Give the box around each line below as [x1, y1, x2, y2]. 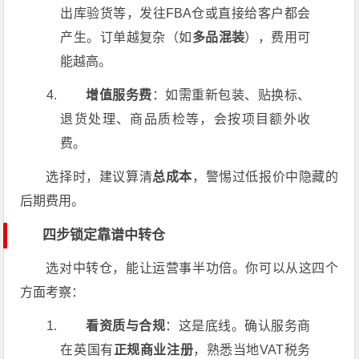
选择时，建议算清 [46, 170, 153, 184]
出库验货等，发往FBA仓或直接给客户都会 [60, 6, 311, 20]
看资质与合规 [86, 319, 166, 333]
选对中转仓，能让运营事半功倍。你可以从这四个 [46, 261, 339, 275]
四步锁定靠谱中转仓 [42, 228, 166, 243]
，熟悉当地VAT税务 [193, 343, 311, 357]
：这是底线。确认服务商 [165, 319, 311, 333]
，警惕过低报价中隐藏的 [192, 170, 339, 184]
